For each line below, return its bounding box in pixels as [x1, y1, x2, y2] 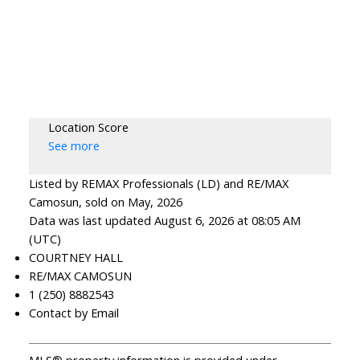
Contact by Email [28, 305, 119, 321]
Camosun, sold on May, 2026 [28, 194, 182, 211]
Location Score [47, 119, 129, 136]
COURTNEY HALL [28, 249, 123, 266]
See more [47, 137, 100, 154]
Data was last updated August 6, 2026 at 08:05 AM [28, 212, 301, 229]
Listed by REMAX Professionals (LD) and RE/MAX [28, 175, 288, 192]
